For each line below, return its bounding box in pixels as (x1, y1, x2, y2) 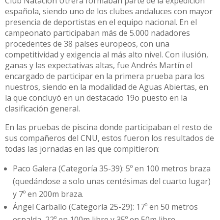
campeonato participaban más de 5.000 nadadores (5, 27, 190, 39)
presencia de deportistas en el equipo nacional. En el (5, 17, 197, 28)
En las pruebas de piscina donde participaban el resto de (5, 122, 212, 133)
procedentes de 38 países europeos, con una (5, 38, 169, 50)
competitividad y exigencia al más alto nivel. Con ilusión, (5, 49, 208, 60)
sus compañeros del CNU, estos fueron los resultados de (5, 133, 214, 144)
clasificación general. (5, 103, 80, 114)
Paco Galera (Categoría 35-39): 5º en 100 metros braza (13, 163, 211, 174)
